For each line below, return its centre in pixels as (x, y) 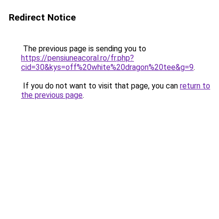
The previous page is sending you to (84, 49)
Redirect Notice (42, 17)
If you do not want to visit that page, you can (100, 86)
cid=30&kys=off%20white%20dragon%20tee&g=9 (107, 67)
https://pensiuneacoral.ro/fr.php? (77, 58)
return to (195, 86)
